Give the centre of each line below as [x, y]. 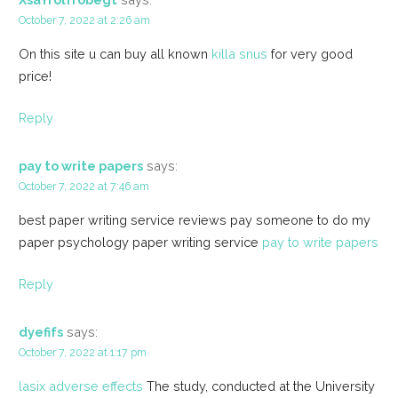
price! [35, 76]
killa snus [239, 54]
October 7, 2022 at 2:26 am [84, 20]
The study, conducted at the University [259, 386]
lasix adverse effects [80, 386]
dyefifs [40, 331]
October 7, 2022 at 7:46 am [84, 186]
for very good [310, 54]
